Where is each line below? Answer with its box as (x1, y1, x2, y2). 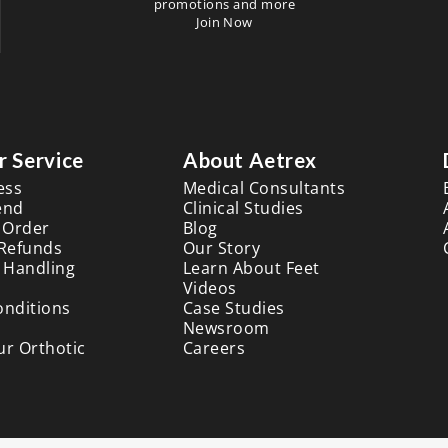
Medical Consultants (182, 177, 346, 200)
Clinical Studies (182, 197, 304, 220)
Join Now (196, 13, 253, 32)
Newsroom (182, 317, 270, 340)
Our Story (182, 237, 261, 260)
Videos (182, 277, 237, 300)
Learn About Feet (182, 257, 320, 280)
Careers (182, 337, 246, 360)
